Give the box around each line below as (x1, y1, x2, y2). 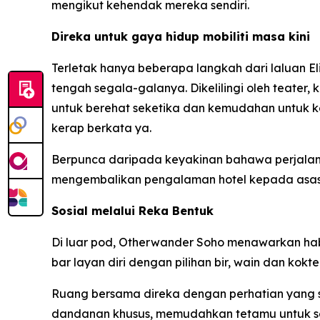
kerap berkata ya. (51, 121, 151, 136)
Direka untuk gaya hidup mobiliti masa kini (51, 29, 310, 44)
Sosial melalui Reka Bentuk (51, 204, 214, 219)
